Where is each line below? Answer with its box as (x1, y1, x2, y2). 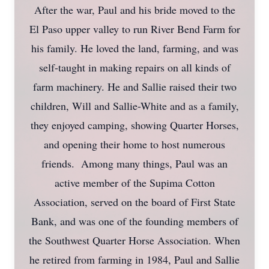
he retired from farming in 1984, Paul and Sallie (29, 252, 240, 267)
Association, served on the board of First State (34, 195, 235, 209)
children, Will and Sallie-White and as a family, (30, 98, 239, 113)
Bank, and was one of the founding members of (31, 214, 238, 228)
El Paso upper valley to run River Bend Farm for (29, 22, 240, 36)
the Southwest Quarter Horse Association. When (29, 233, 240, 247)
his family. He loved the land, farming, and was (31, 41, 238, 55)
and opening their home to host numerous (44, 137, 225, 151)
